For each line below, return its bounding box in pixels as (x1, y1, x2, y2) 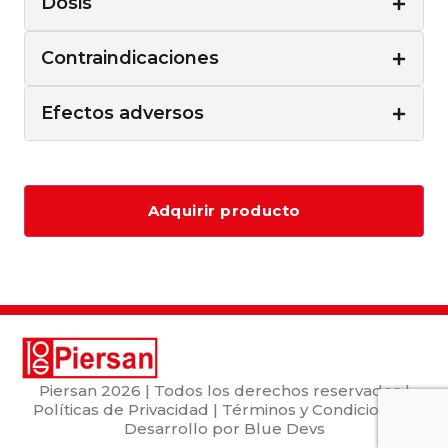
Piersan (38, 381, 97, 401)
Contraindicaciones (41, 47, 219, 70)
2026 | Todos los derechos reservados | (96, 381, 410, 401)
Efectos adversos (41, 102, 204, 125)
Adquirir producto (147, 201, 301, 221)
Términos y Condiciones (221, 400, 407, 420)
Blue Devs (243, 419, 325, 439)
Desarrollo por (123, 419, 244, 439)
